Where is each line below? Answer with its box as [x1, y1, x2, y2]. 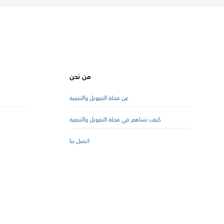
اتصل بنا [69, 135, 89, 146]
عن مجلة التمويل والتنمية [69, 92, 128, 103]
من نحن [69, 70, 91, 83]
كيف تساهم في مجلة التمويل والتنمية [69, 114, 161, 125]
